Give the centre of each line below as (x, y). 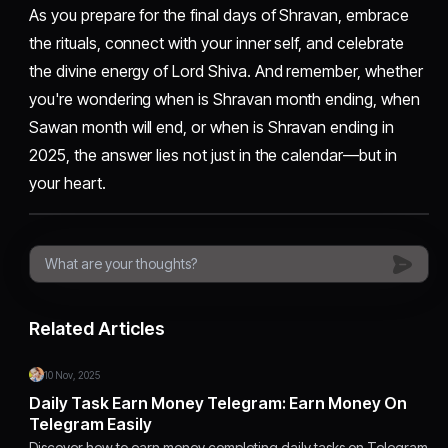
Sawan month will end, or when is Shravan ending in (211, 127)
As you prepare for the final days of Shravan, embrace (219, 15)
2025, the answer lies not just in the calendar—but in (213, 155)
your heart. (67, 183)
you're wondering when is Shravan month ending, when (224, 99)
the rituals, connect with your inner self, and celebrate (216, 43)
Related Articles (97, 329)
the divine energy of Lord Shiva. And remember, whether (226, 71)
